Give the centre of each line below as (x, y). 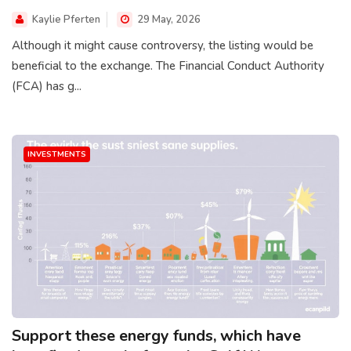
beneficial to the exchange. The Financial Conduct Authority (168, 66)
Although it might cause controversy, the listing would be (163, 46)
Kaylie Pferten (66, 20)
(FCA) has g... (47, 87)
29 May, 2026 (168, 20)
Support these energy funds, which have (156, 336)
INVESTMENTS (57, 154)
